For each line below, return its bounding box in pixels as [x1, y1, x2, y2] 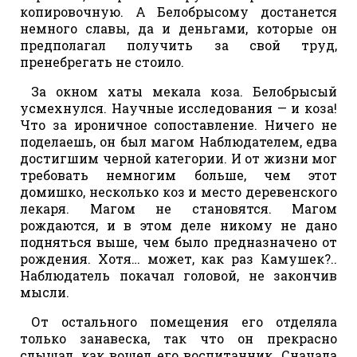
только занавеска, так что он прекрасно [20, 329, 337, 347]
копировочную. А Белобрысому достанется [20, 2, 337, 20]
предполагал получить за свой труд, [20, 36, 337, 53]
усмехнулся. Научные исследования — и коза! [20, 99, 337, 116]
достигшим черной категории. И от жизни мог [20, 149, 337, 167]
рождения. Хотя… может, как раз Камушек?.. [20, 249, 337, 267]
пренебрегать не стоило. [20, 53, 184, 70]
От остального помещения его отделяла [31, 312, 337, 330]
